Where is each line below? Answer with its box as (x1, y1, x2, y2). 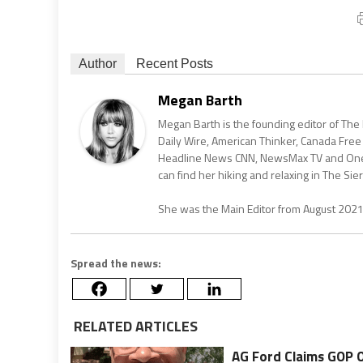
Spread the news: (70, 254, 161, 271)
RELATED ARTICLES (70, 314, 198, 337)
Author (79, 56, 117, 70)
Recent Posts (136, 56, 213, 70)
